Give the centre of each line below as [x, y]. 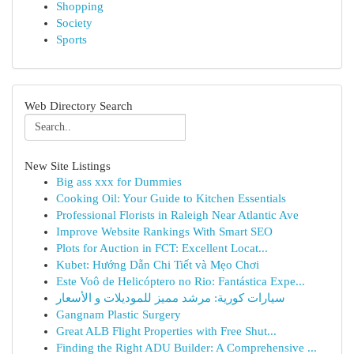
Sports [72, 40]
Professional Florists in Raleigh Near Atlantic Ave [177, 215]
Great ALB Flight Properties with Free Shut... [166, 331]
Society [74, 23]
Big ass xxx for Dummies [119, 182]
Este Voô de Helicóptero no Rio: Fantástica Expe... [181, 281]
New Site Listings [68, 166]
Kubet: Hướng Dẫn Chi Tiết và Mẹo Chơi [158, 265]
